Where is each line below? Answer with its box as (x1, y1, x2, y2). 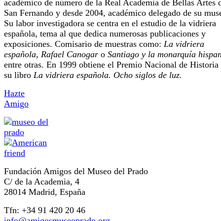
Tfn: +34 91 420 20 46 (4, 205, 85, 216)
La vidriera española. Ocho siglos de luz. (34, 70, 182, 80)
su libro (4, 70, 34, 80)
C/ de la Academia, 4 (4, 177, 79, 187)
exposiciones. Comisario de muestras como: (4, 39, 164, 49)
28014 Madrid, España (4, 187, 85, 197)
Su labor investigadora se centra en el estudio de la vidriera (4, 18, 216, 29)
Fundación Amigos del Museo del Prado (4, 166, 148, 177)
